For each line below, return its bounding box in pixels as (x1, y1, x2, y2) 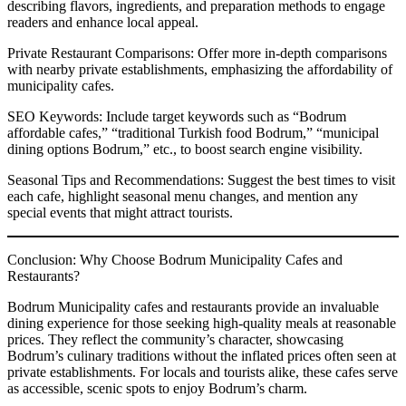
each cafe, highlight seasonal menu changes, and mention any (7, 188, 358, 204)
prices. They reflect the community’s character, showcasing (7, 331, 343, 347)
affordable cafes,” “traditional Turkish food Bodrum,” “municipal (7, 124, 379, 140)
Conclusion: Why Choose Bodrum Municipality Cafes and (7, 251, 343, 267)
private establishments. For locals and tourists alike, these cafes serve (7, 363, 398, 380)
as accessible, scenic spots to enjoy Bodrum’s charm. (7, 380, 307, 396)
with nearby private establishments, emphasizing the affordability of (7, 61, 392, 77)
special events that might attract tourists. (7, 204, 233, 220)
